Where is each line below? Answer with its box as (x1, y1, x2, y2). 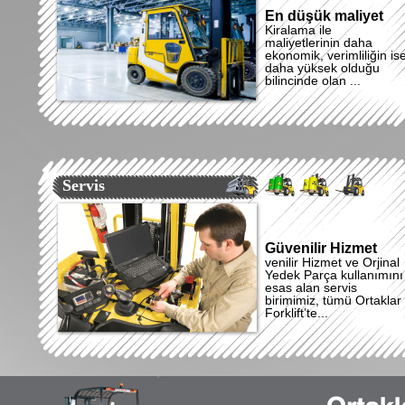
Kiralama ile (265, 23, 332, 37)
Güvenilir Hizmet (265, 240, 377, 256)
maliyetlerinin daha (265, 35, 372, 50)
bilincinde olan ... (265, 73, 361, 88)
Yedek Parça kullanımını (265, 268, 403, 282)
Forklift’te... (265, 306, 328, 320)
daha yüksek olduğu (265, 61, 380, 75)
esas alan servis (265, 280, 357, 295)
